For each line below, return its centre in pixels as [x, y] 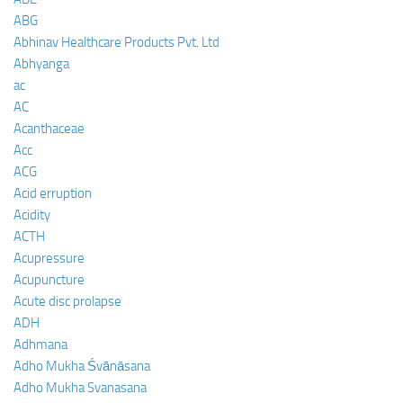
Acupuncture [49, 279]
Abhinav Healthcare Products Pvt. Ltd [116, 42]
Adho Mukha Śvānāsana [82, 366]
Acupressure [49, 258]
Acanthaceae [49, 128]
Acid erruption [53, 193]
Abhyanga [41, 63]
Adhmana [40, 344]
